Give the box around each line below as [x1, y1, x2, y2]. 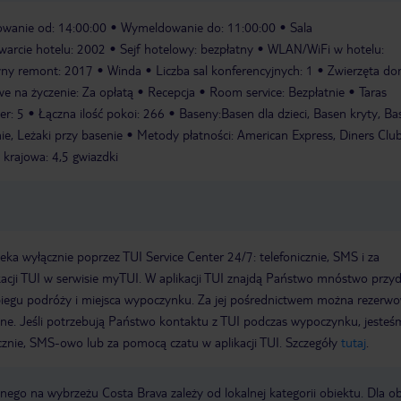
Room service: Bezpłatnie [209, 83, 345, 100]
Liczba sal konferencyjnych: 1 [156, 62, 313, 79]
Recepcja [148, 83, 195, 100]
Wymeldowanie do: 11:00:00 [121, 19, 276, 36]
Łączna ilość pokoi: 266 [38, 105, 165, 122]
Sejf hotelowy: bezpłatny [120, 40, 253, 57]
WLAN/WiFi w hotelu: [268, 40, 384, 57]
